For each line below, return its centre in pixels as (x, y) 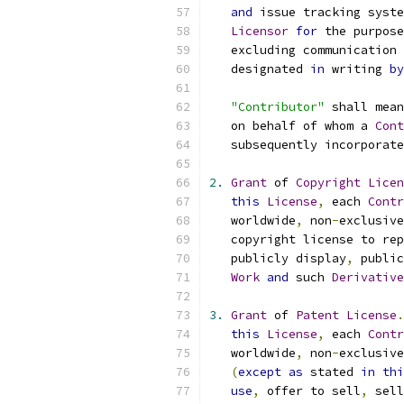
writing (357, 69)
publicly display (278, 258)
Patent (317, 315)
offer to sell (310, 391)
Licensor (260, 31)
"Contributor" (278, 107)
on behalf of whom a (292, 126)
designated (260, 69)
